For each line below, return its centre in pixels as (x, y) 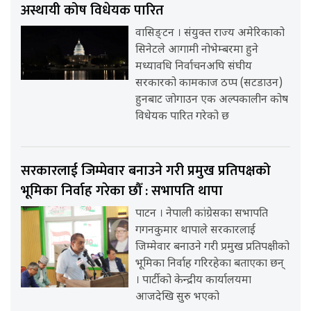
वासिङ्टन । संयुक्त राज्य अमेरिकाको (210, 34)
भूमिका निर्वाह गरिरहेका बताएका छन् (210, 264)
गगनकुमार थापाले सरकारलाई (196, 231)
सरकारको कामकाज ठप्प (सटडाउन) (209, 84)
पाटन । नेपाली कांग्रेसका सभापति (202, 215)
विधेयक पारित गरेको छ (183, 117)
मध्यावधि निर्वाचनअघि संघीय (194, 67)
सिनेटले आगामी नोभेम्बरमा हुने (197, 51)
